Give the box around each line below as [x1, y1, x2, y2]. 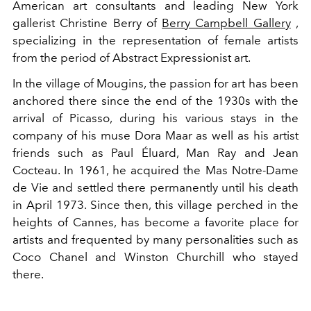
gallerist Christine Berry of [12, 15, 162, 30]
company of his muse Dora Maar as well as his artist [12, 128, 299, 142]
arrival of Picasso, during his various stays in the [12, 110, 299, 125]
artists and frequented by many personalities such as [12, 232, 299, 246]
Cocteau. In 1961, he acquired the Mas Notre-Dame [12, 162, 299, 177]
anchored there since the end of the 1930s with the [12, 93, 299, 108]
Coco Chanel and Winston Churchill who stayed [12, 249, 299, 264]
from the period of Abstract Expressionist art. [12, 50, 251, 65]
